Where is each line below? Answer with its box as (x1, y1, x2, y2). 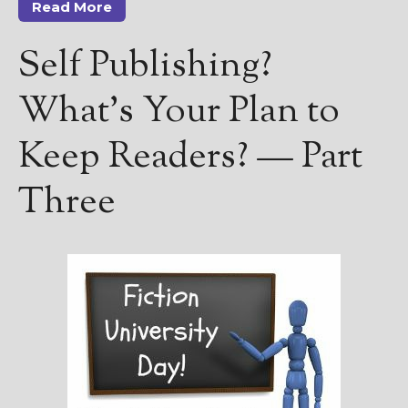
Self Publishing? (18, 40, 272, 93)
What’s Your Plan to (18, 86, 340, 138)
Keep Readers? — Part (18, 131, 362, 184)
